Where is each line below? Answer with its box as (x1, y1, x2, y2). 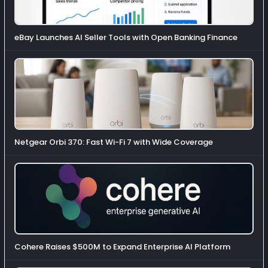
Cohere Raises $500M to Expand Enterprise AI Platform (14, 241, 230, 253)
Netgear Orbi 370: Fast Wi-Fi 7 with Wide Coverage (14, 136, 213, 148)
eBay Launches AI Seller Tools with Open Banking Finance (14, 32, 237, 44)
